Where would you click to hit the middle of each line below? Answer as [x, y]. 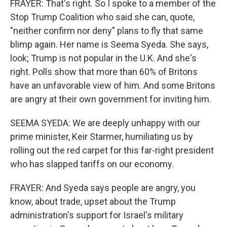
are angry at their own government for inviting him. [111, 99]
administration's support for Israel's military [97, 215]
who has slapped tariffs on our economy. [92, 164]
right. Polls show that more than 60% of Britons [104, 72]
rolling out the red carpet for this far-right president [112, 150]
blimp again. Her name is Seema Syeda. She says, [109, 44]
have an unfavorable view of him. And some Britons [113, 85]
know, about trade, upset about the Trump [93, 201]
